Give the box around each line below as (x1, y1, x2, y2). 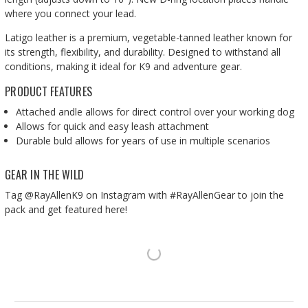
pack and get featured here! (5, 202, 127, 216)
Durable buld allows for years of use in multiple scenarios (16, 133, 271, 147)
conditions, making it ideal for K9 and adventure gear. (5, 59, 242, 73)
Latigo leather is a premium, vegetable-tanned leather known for (5, 30, 292, 44)
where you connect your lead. (5, 6, 136, 20)
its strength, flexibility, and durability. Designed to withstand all (5, 45, 280, 58)
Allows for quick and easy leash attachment (16, 119, 210, 133)
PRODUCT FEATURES (5, 82, 92, 100)
